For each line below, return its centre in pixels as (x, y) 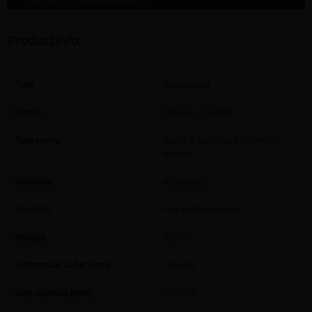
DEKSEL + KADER (197, 113)
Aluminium (184, 182)
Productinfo (43, 41)
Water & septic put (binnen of (222, 141)
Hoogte (30, 237)
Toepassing (37, 141)
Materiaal (34, 182)
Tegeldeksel (186, 85)
